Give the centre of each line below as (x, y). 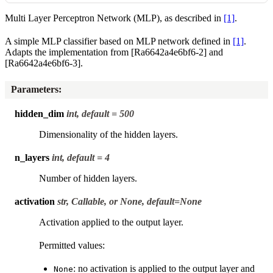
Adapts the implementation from (68, 52)
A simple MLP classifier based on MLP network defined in (119, 41)
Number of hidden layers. (88, 178)
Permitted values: (72, 245)
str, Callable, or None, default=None (129, 201)
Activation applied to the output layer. (111, 222)
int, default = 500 (100, 113)
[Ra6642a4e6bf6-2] (169, 52)
